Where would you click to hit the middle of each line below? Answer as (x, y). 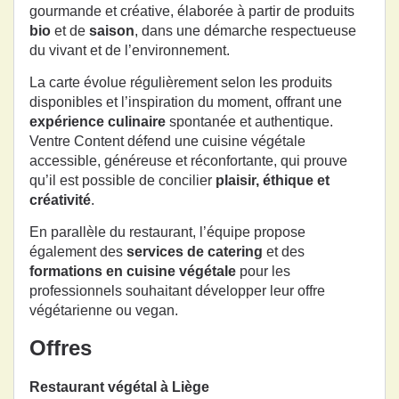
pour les (263, 272)
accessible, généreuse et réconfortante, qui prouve (188, 161)
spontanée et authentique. (249, 122)
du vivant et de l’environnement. (130, 50)
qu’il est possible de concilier (122, 181)
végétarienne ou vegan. (104, 311)
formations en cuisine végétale (133, 272)
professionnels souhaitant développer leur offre (177, 291)
